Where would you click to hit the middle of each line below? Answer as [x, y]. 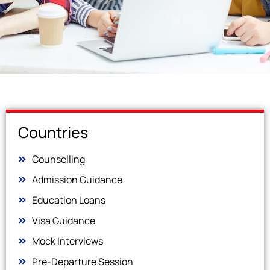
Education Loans [68, 200]
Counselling [58, 159]
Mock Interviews [67, 241]
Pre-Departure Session [82, 262]
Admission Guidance [77, 180]
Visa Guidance [63, 221]
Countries [53, 133]
